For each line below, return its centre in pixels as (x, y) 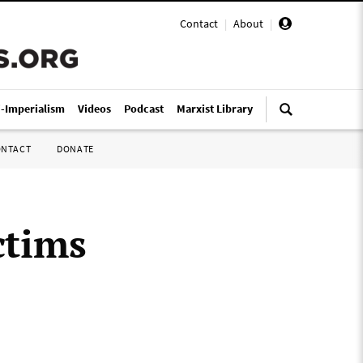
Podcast (144, 109)
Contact (199, 23)
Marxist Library (215, 109)
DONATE (75, 149)
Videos (94, 109)
